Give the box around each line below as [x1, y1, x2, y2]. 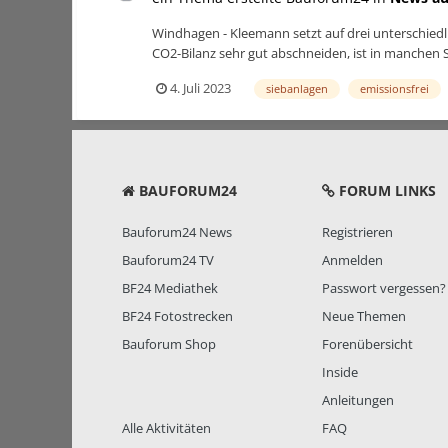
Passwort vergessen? [322, 279, 446, 298]
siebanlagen [266, 81, 328, 97]
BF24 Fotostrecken [122, 307, 233, 326]
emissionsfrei [360, 81, 429, 97]
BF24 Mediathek [122, 279, 218, 298]
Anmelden [322, 251, 383, 270]
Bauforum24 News [122, 223, 232, 242]
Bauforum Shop [122, 335, 216, 354]
